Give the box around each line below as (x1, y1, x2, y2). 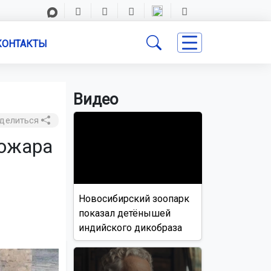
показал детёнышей (78, 207, 171, 219)
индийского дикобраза (78, 221, 182, 233)
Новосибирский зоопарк (78, 192, 189, 204)
